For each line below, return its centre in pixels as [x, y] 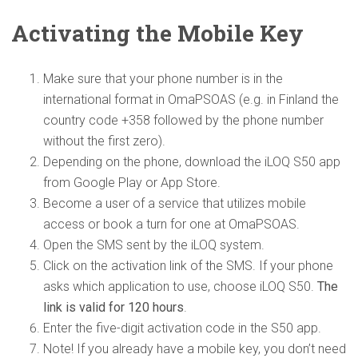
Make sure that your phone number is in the [163, 78]
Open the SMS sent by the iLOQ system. [154, 245]
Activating [71, 33]
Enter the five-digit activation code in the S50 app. [182, 328]
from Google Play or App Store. [132, 182]
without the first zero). [104, 141]
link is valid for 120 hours [113, 307]
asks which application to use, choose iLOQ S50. [180, 286]
